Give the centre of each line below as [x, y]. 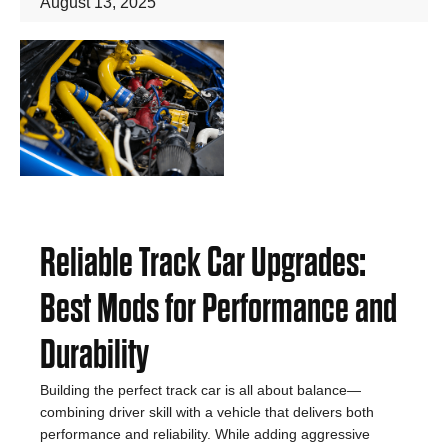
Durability [94, 355]
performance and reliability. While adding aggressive [205, 433]
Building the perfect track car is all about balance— [200, 389]
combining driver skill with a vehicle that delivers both [207, 411]
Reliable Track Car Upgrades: [203, 263]
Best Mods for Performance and [218, 309]
